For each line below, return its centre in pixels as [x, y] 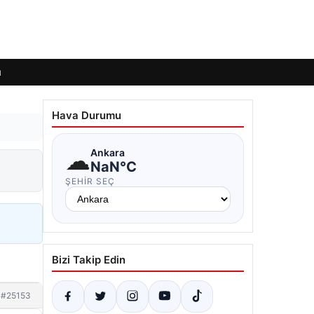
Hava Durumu [87, 115]
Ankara [108, 152]
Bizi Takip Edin [89, 260]
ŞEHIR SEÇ [90, 181]
